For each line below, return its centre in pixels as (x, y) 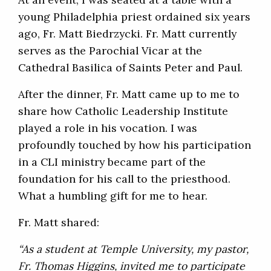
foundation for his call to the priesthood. (124, 179)
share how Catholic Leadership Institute (123, 111)
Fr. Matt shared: (59, 223)
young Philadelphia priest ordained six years (134, 17)
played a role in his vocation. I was (108, 128)
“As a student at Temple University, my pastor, (133, 249)
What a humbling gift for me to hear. (113, 196)
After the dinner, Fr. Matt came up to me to (129, 94)
